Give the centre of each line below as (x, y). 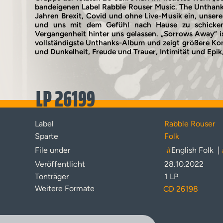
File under (53, 150)
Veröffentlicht (60, 164)
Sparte (47, 136)
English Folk (192, 150)
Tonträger (52, 176)
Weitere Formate (65, 188)
